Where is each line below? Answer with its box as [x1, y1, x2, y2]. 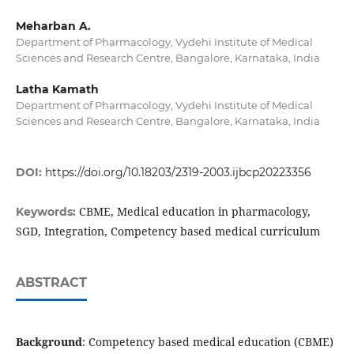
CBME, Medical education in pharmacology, [78, 204, 311, 220]
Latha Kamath [15, 82, 99, 97]
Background [15, 334, 82, 350]
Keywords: [15, 205, 79, 220]
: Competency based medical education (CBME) [81, 334, 333, 350]
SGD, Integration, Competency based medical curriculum [15, 224, 320, 239]
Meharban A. [15, 19, 91, 34]
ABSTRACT [15, 275, 87, 291]
